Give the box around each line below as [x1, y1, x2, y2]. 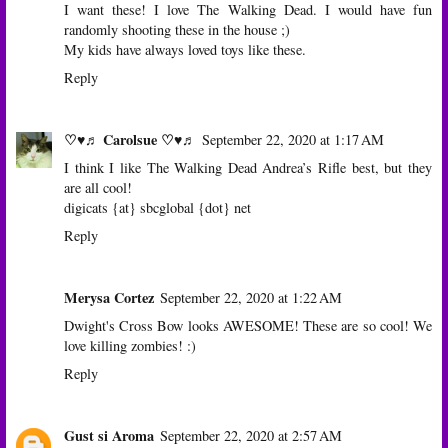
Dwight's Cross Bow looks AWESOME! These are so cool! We [64, 315, 432, 335]
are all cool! [64, 177, 132, 197]
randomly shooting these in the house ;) [64, 19, 290, 39]
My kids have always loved [64, 39, 221, 59]
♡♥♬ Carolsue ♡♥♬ [64, 128, 196, 150]
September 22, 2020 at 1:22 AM [160, 287, 342, 307]
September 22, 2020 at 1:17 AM [202, 129, 384, 149]
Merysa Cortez [64, 286, 154, 308]
